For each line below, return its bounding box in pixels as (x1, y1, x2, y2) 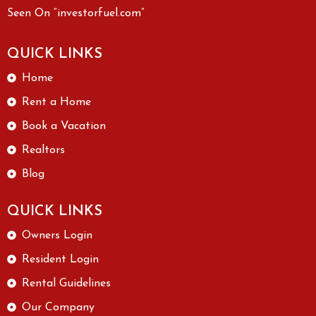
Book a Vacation (22, 120, 107, 132)
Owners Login (22, 229, 93, 241)
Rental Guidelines (22, 277, 111, 289)
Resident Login (22, 253, 99, 265)
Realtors (22, 144, 66, 156)
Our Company (22, 301, 95, 313)
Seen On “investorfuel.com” (7, 7, 145, 19)
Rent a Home (22, 96, 92, 108)
